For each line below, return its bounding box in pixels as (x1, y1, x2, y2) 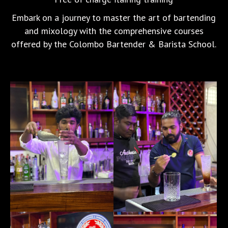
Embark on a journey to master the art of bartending (12, 12, 216, 23)
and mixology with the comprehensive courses (24, 25, 204, 37)
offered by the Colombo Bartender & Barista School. (11, 38, 217, 50)
